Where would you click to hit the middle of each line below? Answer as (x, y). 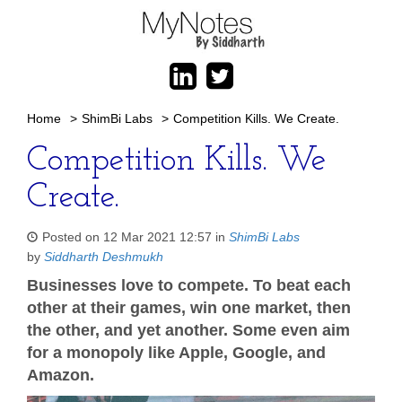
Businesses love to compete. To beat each (189, 285)
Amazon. (61, 375)
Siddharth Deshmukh (104, 257)
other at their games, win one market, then (189, 308)
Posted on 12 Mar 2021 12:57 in (135, 237)
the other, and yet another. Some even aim (188, 330)
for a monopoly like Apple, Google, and (176, 353)
